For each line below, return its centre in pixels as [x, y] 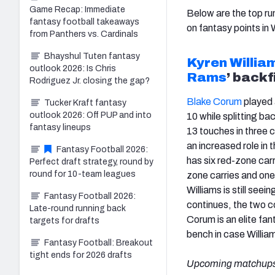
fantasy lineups [60, 127]
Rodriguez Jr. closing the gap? [90, 80]
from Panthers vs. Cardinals [84, 34]
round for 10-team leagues [83, 174]
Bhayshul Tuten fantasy [92, 56]
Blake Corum [214, 101]
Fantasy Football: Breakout [99, 242]
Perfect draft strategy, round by [91, 161]
